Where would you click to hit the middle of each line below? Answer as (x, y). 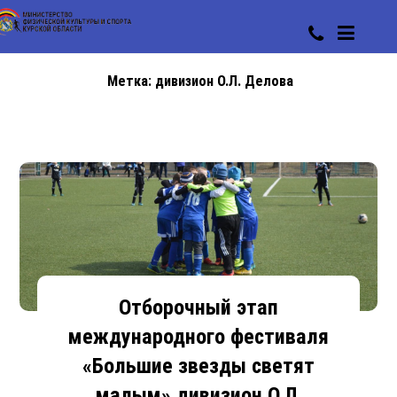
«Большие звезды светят (198, 366)
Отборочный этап (198, 307)
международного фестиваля (198, 336)
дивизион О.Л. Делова (224, 81)
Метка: (131, 81)
